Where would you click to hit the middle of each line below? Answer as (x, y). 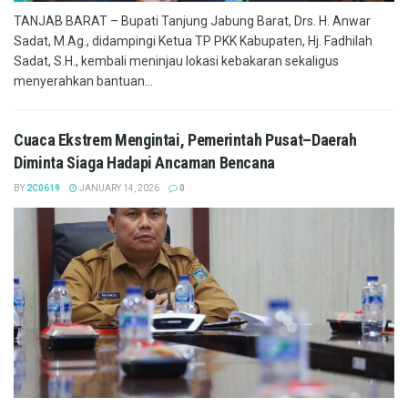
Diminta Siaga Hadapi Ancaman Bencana (145, 163)
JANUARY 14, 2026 (118, 188)
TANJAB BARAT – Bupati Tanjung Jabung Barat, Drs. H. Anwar (192, 21)
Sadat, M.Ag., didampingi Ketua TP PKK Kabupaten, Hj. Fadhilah (193, 41)
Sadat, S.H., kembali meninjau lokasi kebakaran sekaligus (176, 61)
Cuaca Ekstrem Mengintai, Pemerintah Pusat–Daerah (185, 140)
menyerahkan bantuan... (83, 81)
